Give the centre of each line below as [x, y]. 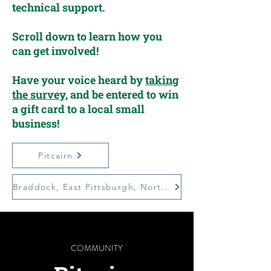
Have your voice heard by [79, 80]
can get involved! [55, 51]
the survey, [40, 94]
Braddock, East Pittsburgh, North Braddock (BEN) [165, 187]
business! [36, 123]
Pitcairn [56, 155]
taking [162, 80]
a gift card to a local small [78, 109]
